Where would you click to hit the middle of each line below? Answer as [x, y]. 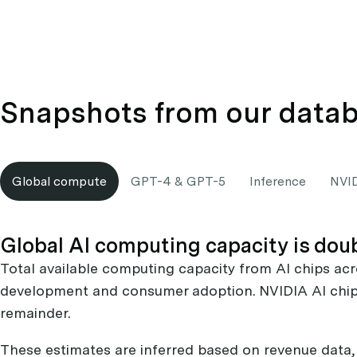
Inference [278, 182]
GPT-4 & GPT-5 [178, 182]
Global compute [59, 182]
